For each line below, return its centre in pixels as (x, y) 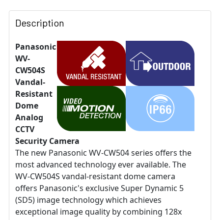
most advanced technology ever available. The (101, 165)
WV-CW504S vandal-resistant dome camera (95, 177)
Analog (29, 118)
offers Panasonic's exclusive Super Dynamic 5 (99, 188)
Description (40, 23)
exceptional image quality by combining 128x (98, 212)
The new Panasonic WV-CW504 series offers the (103, 153)
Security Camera (47, 141)
